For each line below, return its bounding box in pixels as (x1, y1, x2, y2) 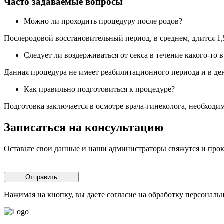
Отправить (25, 173, 57, 181)
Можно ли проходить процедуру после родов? (24, 16, 182, 25)
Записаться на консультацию (4, 120, 163, 134)
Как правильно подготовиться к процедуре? (24, 84, 175, 93)
